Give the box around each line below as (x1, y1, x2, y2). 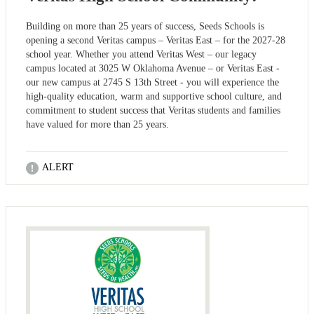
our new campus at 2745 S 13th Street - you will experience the (26, 76, 279, 88)
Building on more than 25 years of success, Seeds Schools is (26, 20, 264, 32)
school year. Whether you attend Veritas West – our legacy (26, 48, 257, 60)
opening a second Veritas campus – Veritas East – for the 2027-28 (26, 34, 285, 46)
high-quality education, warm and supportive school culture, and (26, 90, 282, 102)
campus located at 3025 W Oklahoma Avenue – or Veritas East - (26, 62, 280, 74)
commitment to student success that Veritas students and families (26, 104, 280, 116)
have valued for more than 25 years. (26, 118, 169, 130)
